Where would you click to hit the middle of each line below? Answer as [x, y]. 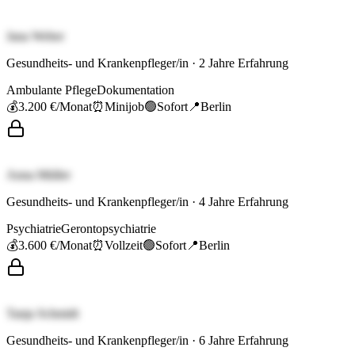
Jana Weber [35, 36]
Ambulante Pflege [52, 90]
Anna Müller [38, 175]
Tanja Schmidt [42, 314]
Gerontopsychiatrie [109, 229]
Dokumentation [136, 90]
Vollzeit [124, 246]
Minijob [124, 107]
